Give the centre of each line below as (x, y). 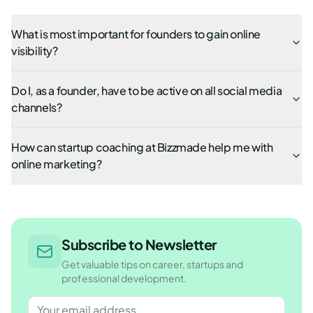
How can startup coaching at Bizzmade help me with (142, 147)
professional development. (124, 278)
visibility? (35, 51)
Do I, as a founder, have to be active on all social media (147, 90)
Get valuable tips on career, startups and (152, 264)
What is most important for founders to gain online (136, 34)
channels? (37, 107)
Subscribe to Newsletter (139, 244)
